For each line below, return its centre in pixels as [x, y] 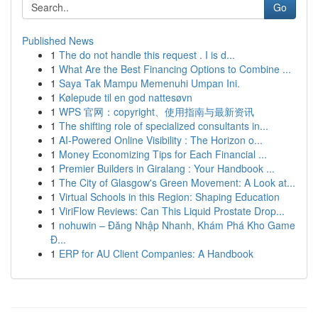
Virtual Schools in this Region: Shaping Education [169, 197]
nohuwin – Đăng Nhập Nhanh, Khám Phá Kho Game [177, 225]
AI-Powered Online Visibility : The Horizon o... [161, 140]
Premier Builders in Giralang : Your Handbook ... [167, 168]
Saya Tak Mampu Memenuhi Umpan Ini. [149, 83]
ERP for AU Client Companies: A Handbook [156, 253]
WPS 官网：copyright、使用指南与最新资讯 [157, 111]
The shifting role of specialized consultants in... [164, 126]
